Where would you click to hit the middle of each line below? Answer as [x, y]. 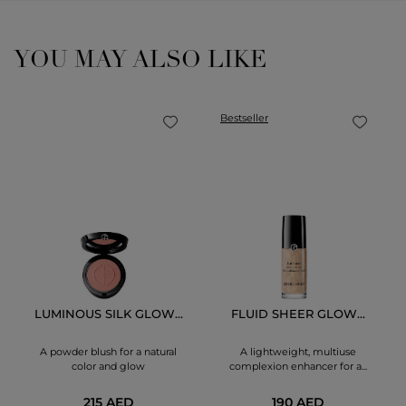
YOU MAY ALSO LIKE [140, 62]
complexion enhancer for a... [298, 366]
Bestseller [244, 118]
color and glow [108, 366]
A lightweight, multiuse [298, 352]
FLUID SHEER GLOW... [298, 314]
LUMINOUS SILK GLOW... [108, 314]
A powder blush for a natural [108, 352]
